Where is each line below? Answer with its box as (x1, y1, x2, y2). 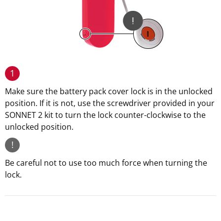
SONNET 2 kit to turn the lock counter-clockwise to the (5, 110, 206, 120)
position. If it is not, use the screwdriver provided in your (5, 98, 215, 109)
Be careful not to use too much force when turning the (5, 157, 207, 168)
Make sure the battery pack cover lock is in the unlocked (5, 86, 213, 97)
